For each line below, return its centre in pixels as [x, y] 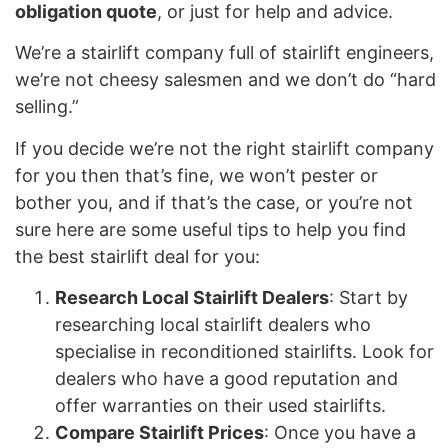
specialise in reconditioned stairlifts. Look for [244, 351]
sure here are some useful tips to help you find [210, 229]
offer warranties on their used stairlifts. [220, 405]
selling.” [47, 107]
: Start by [368, 297]
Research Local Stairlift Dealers [192, 297]
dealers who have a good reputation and [226, 378]
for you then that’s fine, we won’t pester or [196, 175]
